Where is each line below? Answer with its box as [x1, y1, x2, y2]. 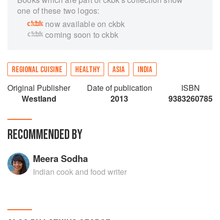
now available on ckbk [45, 18, 125, 29]
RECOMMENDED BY [7, 127, 82, 143]
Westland [21, 93, 56, 104]
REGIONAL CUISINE [12, 65, 62, 75]
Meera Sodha [33, 152, 88, 165]
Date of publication [86, 82, 152, 93]
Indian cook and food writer [33, 166, 127, 177]
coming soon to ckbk [45, 29, 119, 40]
